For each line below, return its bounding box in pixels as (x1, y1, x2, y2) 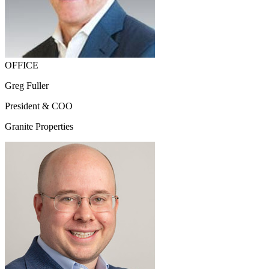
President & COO (5, 101, 73, 112)
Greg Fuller (5, 80, 49, 91)
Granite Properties (5, 121, 73, 132)
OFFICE (5, 60, 38, 71)
